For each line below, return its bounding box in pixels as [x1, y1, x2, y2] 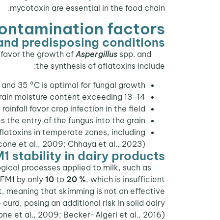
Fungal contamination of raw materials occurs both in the [151, 49, 165, 59]
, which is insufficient [86, 174, 165, 184]
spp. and [117, 49, 151, 59]
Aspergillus [76, 49, 117, 59]
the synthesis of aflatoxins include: [36, 61, 165, 71]
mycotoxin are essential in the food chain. [10, 2, 165, 13]
